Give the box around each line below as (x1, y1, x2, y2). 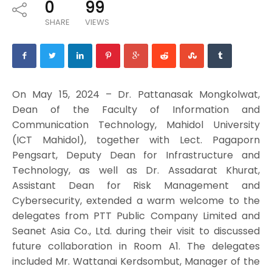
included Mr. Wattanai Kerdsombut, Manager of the (12, 254, 260, 268)
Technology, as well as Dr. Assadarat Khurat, (12, 163, 260, 177)
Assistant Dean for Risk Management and (12, 178, 260, 192)
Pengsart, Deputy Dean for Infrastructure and (12, 148, 260, 162)
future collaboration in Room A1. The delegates (12, 239, 260, 253)
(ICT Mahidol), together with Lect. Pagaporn (12, 132, 260, 147)
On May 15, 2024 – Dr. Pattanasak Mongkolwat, (12, 87, 260, 101)
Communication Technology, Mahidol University (12, 117, 260, 132)
